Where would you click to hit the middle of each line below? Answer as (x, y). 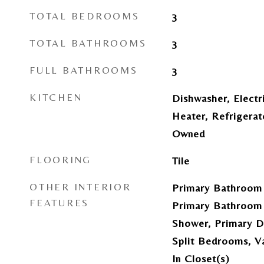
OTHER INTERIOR (80, 187)
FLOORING (60, 160)
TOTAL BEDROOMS (85, 16)
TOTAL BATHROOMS (88, 43)
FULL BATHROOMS (84, 70)
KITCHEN (56, 97)
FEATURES (59, 203)
